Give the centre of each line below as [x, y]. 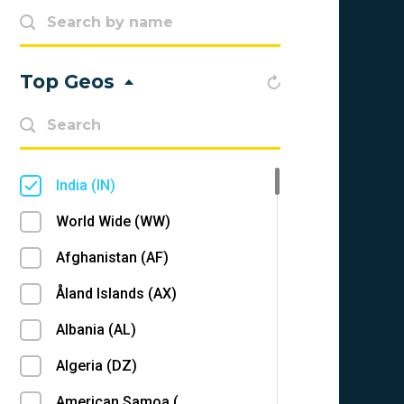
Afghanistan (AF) [113, 257]
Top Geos [68, 82]
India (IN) [86, 185]
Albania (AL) [96, 330]
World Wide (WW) [114, 221]
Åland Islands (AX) [117, 294]
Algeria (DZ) [97, 366]
